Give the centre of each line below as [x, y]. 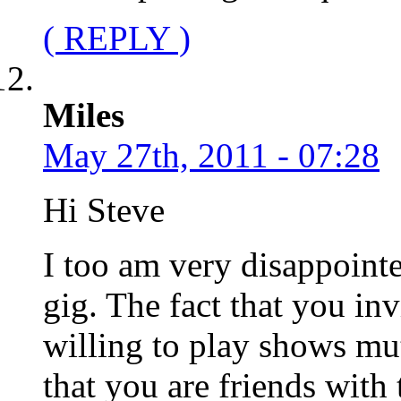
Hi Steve [104, 209]
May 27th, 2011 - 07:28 [211, 155]
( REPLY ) [117, 38]
